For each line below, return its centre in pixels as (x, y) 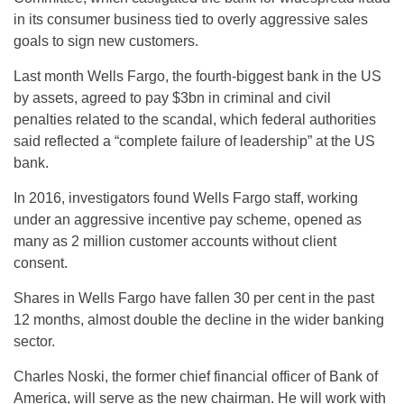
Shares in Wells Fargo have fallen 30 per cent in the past (194, 298)
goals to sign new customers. (106, 41)
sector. (34, 341)
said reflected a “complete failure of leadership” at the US (194, 141)
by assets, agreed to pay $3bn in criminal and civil (172, 98)
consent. (41, 263)
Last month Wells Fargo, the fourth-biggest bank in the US (197, 76)
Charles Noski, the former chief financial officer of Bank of (196, 376)
